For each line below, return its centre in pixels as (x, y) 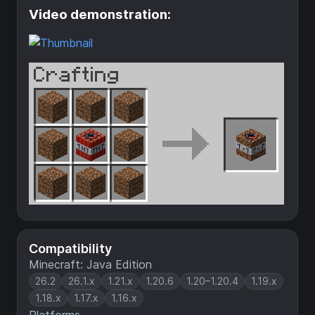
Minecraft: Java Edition (90, 265)
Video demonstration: (100, 14)
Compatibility (70, 249)
